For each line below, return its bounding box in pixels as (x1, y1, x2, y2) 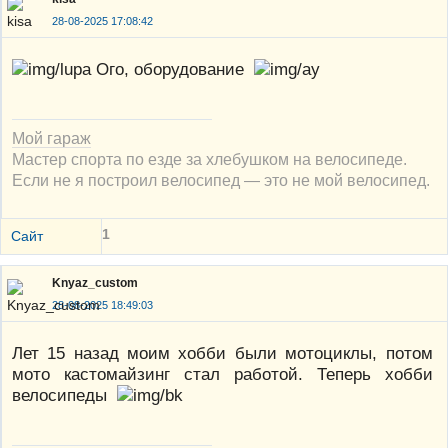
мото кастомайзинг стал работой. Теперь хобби (12, 364, 433, 385)
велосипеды (12, 385, 117, 406)
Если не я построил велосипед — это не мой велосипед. (12, 171, 430, 190)
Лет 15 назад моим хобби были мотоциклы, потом (12, 343, 433, 364)
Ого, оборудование (91, 59, 254, 80)
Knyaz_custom (52, 276, 138, 291)
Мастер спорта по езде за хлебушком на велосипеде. (12, 150, 407, 169)
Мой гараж (12, 129, 91, 148)
